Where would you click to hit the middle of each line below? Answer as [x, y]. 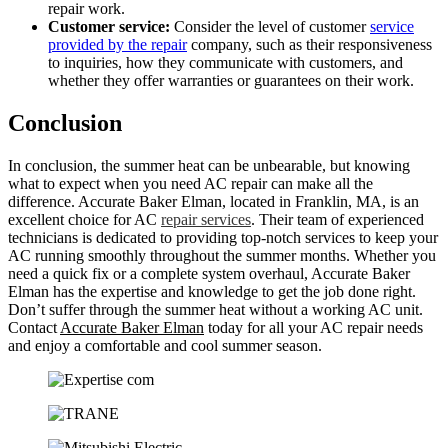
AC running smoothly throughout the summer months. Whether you [222, 255]
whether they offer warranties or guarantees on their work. [231, 80]
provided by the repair [117, 44]
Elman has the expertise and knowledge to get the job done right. [212, 291]
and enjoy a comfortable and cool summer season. [165, 345]
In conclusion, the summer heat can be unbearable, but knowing [209, 165]
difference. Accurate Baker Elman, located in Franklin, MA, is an [213, 201]
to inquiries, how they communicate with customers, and [225, 62]
